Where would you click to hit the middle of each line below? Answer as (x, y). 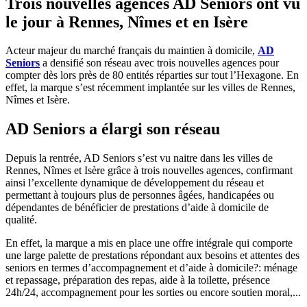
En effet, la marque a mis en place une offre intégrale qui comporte (149, 243)
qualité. (21, 220)
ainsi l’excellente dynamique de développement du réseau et (135, 183)
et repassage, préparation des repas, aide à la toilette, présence (138, 280)
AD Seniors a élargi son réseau (113, 129)
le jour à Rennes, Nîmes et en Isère (127, 22)
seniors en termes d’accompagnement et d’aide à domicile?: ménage (151, 268)
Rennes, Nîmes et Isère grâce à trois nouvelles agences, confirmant (149, 171)
